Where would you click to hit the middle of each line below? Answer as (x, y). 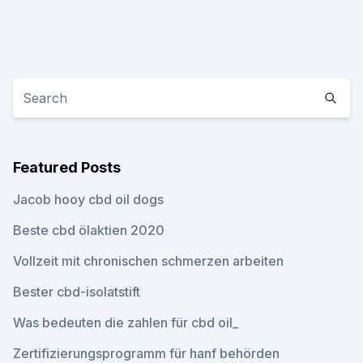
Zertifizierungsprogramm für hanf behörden (146, 353)
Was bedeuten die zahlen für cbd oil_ (126, 322)
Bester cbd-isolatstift (77, 292)
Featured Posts (67, 167)
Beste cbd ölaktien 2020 (89, 230)
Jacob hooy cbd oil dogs (88, 199)
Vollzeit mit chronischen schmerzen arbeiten (148, 261)
